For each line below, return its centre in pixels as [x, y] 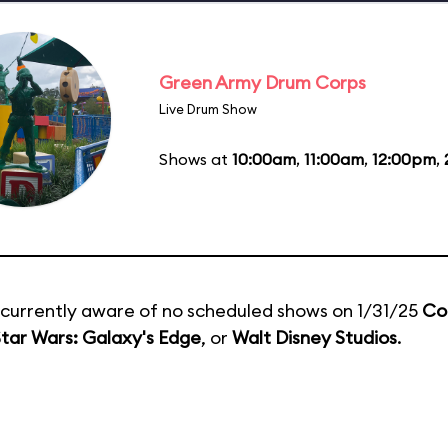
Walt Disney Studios [314, 337]
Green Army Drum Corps [262, 82]
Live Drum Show [208, 108]
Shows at [195, 158]
